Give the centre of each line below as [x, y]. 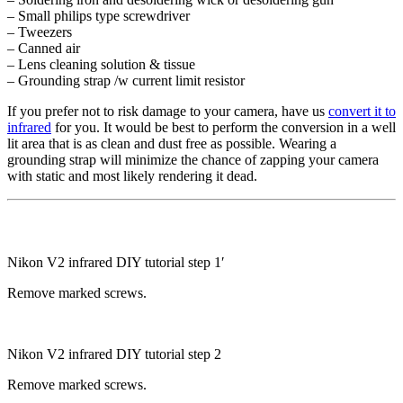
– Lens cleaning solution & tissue [101, 64]
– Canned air [44, 48]
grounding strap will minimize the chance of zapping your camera [193, 159]
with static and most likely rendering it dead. [132, 175]
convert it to [362, 111]
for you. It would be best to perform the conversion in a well [224, 127]
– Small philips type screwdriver [99, 15]
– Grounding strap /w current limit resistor [126, 80]
